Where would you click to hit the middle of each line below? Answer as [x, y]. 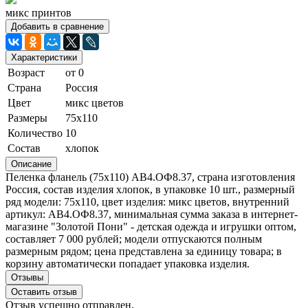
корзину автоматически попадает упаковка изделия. [128, 263]
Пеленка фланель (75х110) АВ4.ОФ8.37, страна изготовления [150, 177]
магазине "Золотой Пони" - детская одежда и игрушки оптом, [151, 226]
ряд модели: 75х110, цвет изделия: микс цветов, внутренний [147, 201]
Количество [35, 133]
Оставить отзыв [44, 291]
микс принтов [38, 12]
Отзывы [27, 277]
